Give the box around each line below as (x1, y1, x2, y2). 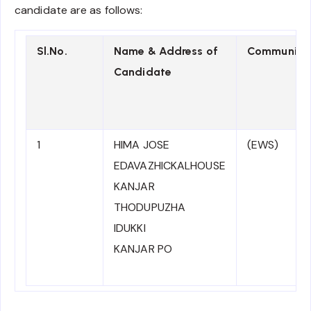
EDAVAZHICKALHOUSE (114, 158, 226, 173)
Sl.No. (37, 44, 67, 58)
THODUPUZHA (114, 199, 185, 215)
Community (247, 44, 308, 58)
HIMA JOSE (114, 137, 169, 152)
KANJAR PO (114, 241, 172, 256)
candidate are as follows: (15, 2, 143, 17)
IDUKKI (114, 220, 146, 235)
